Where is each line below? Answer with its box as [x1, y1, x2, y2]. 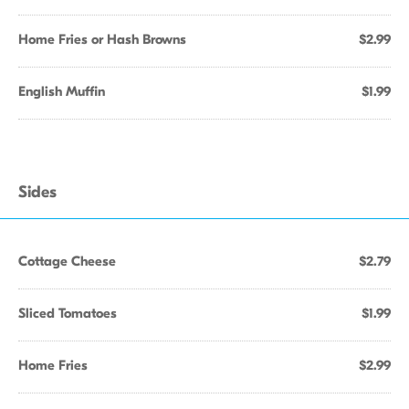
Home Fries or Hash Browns [18, 31, 186, 47]
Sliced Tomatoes [18, 305, 117, 321]
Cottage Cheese [18, 253, 116, 269]
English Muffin [18, 83, 105, 100]
